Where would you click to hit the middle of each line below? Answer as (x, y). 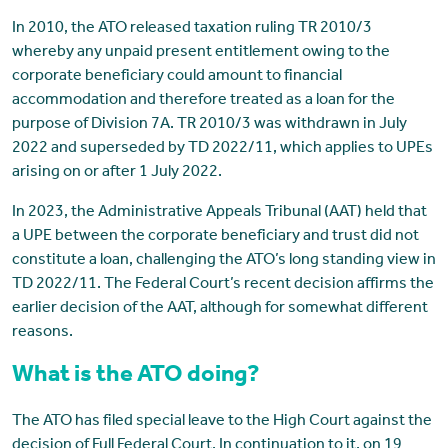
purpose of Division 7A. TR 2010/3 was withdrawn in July (209, 124)
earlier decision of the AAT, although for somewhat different (219, 308)
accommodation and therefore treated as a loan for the (203, 100)
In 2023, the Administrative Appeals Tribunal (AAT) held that (219, 212)
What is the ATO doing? (135, 376)
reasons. (42, 332)
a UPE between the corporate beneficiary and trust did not (215, 236)
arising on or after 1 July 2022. (116, 172)
